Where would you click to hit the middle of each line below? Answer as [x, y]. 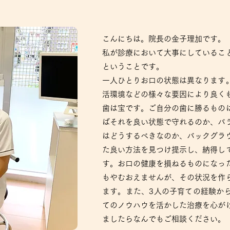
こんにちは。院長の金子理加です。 [164, 39]
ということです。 [133, 66]
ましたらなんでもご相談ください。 [164, 219]
